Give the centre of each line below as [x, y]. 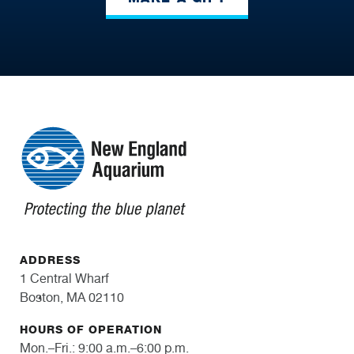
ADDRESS [50, 260]
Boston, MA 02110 [72, 297]
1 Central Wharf [64, 278]
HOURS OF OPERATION [91, 330]
